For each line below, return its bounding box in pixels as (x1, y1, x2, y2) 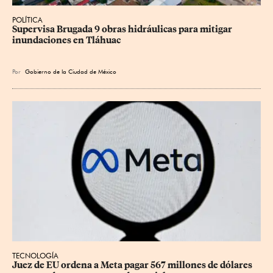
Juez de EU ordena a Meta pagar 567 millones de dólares (12, 259, 254, 271)
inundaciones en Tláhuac (12, 35, 121, 46)
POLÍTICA (12, 15, 43, 25)
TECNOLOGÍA (12, 250, 58, 260)
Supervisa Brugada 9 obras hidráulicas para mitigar (12, 24, 234, 35)
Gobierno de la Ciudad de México (25, 68, 116, 76)
